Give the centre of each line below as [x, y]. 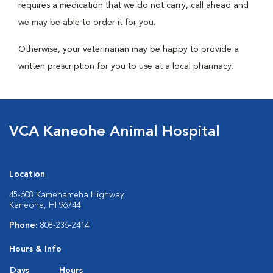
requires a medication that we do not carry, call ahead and [133, 5]
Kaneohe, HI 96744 [45, 205]
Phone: [25, 225]
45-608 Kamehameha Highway [66, 195]
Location [27, 174]
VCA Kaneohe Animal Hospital [115, 132]
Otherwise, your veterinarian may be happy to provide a [129, 49]
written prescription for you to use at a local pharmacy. [126, 66]
